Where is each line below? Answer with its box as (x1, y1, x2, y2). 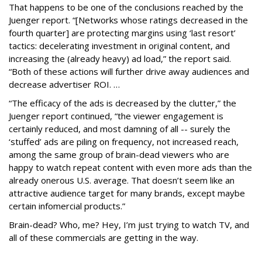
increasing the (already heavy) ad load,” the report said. (9, 53, 231, 65)
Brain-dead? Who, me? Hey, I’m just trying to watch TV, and (9, 219, 249, 231)
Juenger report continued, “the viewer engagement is (9, 110, 223, 122)
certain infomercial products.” (9, 200, 125, 212)
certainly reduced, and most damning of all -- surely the (9, 123, 230, 135)
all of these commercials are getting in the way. (9, 232, 198, 244)
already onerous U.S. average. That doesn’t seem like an (9, 174, 235, 187)
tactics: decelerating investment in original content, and (9, 40, 230, 52)
